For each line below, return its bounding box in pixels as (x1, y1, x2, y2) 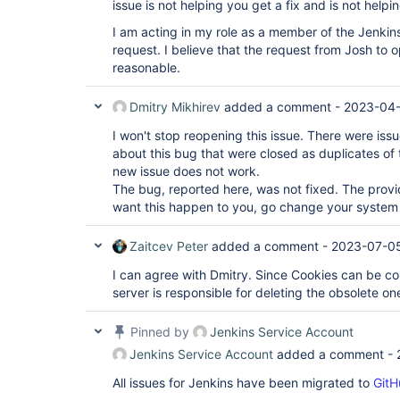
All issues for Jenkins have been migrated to (112, 375, 373, 390)
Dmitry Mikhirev (129, 99, 221, 114)
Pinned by (127, 324, 193, 339)
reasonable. (112, 60, 180, 75)
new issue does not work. (112, 163, 260, 179)
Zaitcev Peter (129, 238, 208, 254)
